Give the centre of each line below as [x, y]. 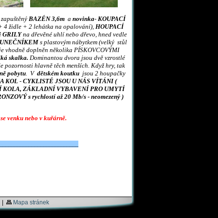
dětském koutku [59, 73]
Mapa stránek [31, 202]
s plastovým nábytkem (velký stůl [83, 42]
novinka [83, 19]
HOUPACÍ [109, 27]
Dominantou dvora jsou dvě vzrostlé [77, 58]
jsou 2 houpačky [103, 73]
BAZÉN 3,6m [47, 19]
